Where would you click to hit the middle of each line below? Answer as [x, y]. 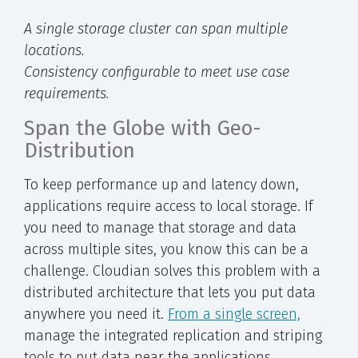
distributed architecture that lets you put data [170, 292]
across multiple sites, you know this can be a [166, 249]
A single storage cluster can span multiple [156, 28]
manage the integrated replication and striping [173, 335]
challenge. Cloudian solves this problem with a [172, 270]
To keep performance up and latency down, [161, 184]
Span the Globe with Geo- [143, 128]
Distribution [80, 150]
